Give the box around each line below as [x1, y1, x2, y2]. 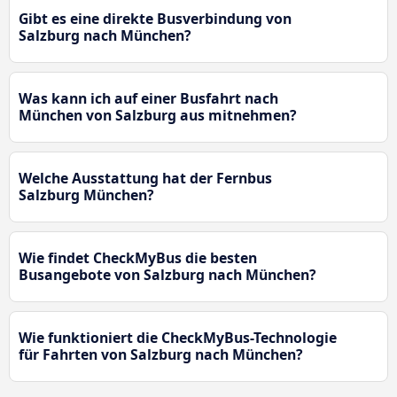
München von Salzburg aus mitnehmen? [19, 105, 297, 126]
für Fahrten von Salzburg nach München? [19, 345, 303, 365]
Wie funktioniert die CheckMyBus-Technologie [19, 328, 337, 348]
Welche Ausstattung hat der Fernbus [19, 168, 272, 189]
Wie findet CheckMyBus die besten [19, 248, 257, 269]
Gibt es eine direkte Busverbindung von [19, 9, 292, 29]
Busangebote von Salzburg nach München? [19, 265, 316, 285]
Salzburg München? [19, 185, 154, 206]
